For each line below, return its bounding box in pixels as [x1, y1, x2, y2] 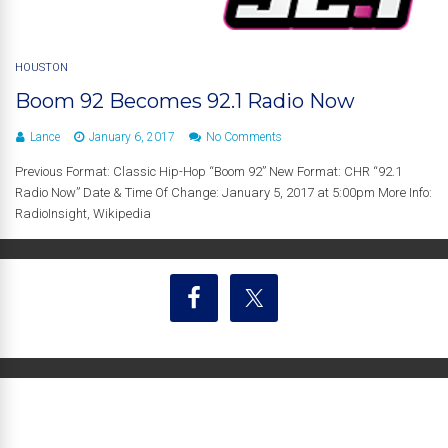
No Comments [206, 129, 282, 144]
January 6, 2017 [89, 129, 175, 144]
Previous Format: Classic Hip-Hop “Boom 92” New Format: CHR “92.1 [15, 163, 402, 179]
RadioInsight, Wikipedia [15, 205, 151, 221]
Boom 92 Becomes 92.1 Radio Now [15, 88, 355, 113]
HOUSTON [15, 60, 68, 74]
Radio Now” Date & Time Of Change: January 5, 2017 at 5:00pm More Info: [15, 184, 432, 200]
